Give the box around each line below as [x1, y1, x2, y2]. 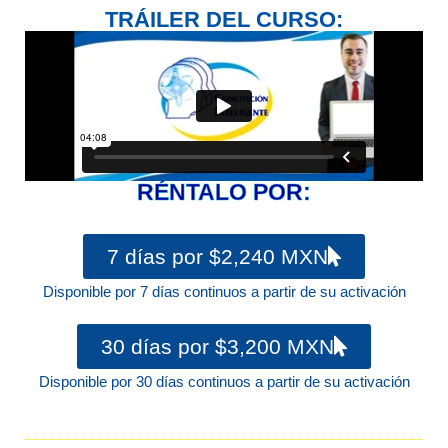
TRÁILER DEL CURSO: [105, 7, 343, 32]
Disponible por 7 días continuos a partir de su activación [42, 283, 406, 300]
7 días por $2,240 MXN [107, 245, 328, 268]
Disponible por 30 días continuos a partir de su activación [38, 373, 410, 390]
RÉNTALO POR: [137, 179, 311, 205]
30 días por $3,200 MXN [101, 335, 334, 358]
